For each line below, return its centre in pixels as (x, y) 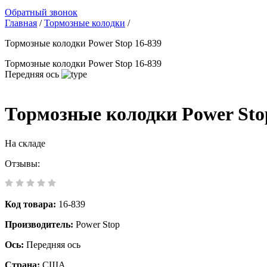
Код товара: (32, 204)
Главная (21, 23)
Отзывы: (22, 163)
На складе (25, 143)
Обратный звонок (41, 12)
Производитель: (40, 224)
